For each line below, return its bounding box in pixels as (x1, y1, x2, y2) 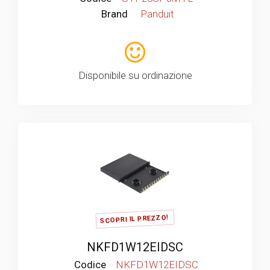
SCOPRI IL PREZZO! (99, 213, 169, 225)
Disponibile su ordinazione (78, 69, 192, 82)
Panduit (140, 8, 174, 20)
